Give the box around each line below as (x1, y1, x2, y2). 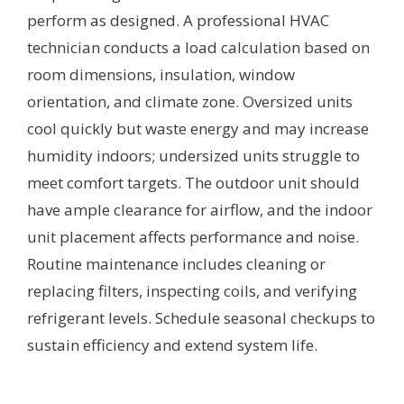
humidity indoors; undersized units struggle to (27, 145, 360, 167)
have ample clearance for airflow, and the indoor (27, 199, 372, 221)
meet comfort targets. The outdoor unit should (27, 172, 360, 194)
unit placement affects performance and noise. (27, 226, 359, 248)
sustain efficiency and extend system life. (27, 335, 317, 356)
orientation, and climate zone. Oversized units (27, 91, 353, 113)
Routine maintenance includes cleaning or (27, 253, 326, 275)
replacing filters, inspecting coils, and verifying (27, 280, 357, 302)
